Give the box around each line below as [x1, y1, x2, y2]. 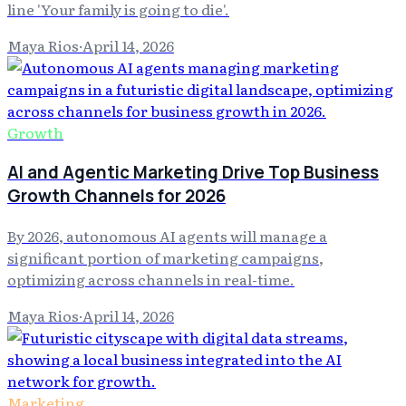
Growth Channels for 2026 [7, 184, 226, 208]
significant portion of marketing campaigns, [7, 246, 324, 268]
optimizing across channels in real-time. [7, 267, 295, 290]
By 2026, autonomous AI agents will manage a [7, 224, 327, 246]
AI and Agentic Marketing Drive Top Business [7, 160, 379, 185]
